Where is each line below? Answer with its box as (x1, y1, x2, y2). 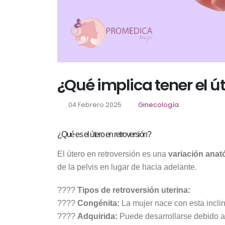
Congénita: (77, 198, 120, 207)
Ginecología (138, 100, 179, 109)
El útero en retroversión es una (57, 149, 168, 158)
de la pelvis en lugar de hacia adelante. (57, 162, 197, 171)
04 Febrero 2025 (66, 100, 122, 109)
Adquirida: (77, 211, 118, 220)
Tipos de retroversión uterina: (77, 185, 190, 194)
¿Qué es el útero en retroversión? (57, 130, 151, 139)
